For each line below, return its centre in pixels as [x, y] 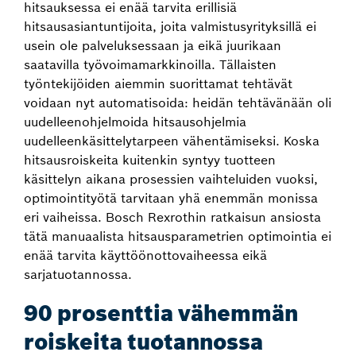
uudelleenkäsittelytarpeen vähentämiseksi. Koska [172, 141]
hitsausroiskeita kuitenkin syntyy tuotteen [150, 160]
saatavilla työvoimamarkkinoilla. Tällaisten [150, 64]
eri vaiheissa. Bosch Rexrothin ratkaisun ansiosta [172, 217]
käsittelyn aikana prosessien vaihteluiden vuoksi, [171, 179]
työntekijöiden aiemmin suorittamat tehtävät [158, 83]
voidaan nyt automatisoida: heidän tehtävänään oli [178, 103]
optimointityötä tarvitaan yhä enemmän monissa [171, 198]
